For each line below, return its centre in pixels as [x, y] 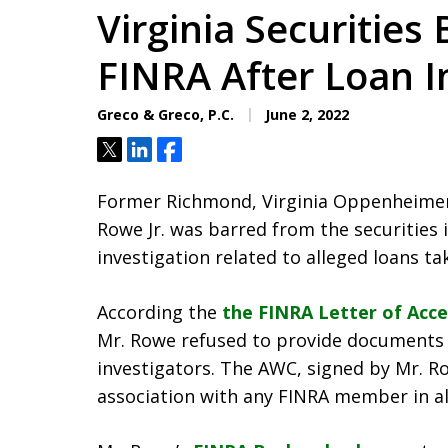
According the [159, 312]
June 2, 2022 [305, 114]
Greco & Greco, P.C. [165, 114]
